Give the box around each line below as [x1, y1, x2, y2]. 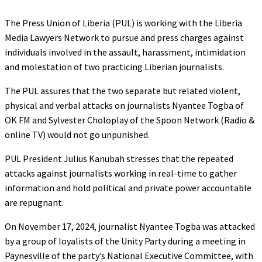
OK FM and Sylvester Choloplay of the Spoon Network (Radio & [5, 113, 254, 126]
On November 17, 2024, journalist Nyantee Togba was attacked [5, 220, 255, 232]
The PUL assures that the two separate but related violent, [5, 84, 240, 96]
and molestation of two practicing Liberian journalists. [5, 60, 224, 73]
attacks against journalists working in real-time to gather [5, 167, 237, 179]
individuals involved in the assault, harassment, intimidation [5, 46, 246, 58]
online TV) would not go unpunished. [5, 128, 150, 140]
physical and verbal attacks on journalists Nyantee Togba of [5, 99, 244, 111]
